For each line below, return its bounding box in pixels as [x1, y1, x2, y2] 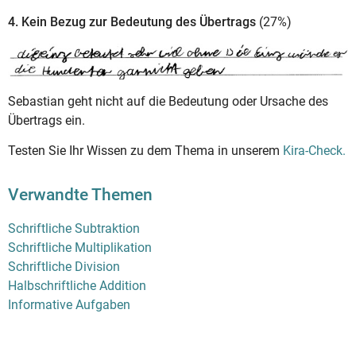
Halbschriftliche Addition [8, 277, 146, 293]
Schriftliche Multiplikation [8, 239, 152, 255]
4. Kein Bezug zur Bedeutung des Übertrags [8, 14, 256, 30]
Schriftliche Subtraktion [8, 220, 140, 236]
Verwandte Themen [8, 184, 153, 204]
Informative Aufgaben [8, 296, 130, 312]
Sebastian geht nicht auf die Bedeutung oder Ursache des [8, 93, 328, 109]
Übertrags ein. [8, 112, 85, 128]
